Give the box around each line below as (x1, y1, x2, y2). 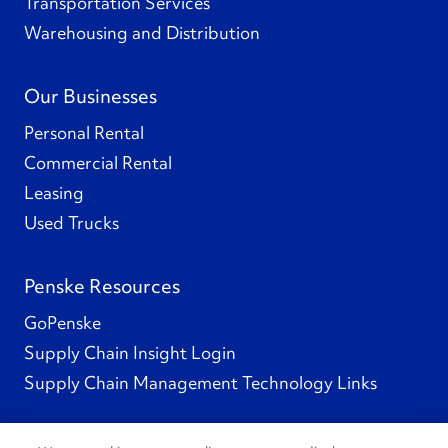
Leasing (24, 180, 84, 204)
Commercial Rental (24, 150, 172, 174)
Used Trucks (24, 210, 119, 234)
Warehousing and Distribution (24, 20, 260, 44)
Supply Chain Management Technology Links (24, 370, 377, 394)
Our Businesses (24, 82, 157, 109)
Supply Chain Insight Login (24, 340, 236, 364)
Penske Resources (24, 272, 180, 299)
